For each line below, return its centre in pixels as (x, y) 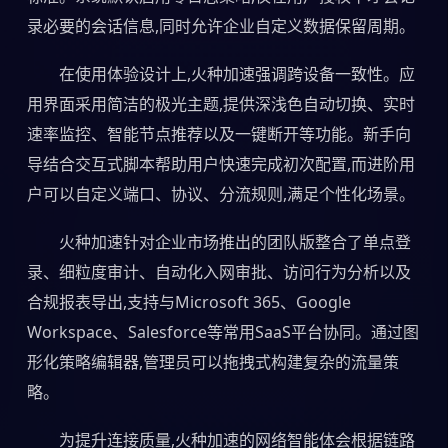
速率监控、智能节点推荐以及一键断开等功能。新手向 (218, 133)
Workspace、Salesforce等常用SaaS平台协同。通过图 (222, 331)
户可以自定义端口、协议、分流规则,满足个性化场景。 (220, 193)
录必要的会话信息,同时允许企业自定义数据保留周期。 (220, 25)
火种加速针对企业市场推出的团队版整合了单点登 (234, 241)
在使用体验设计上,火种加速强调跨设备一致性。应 (236, 73)
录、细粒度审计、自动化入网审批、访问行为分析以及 (218, 271)
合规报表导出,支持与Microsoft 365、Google (188, 301)
